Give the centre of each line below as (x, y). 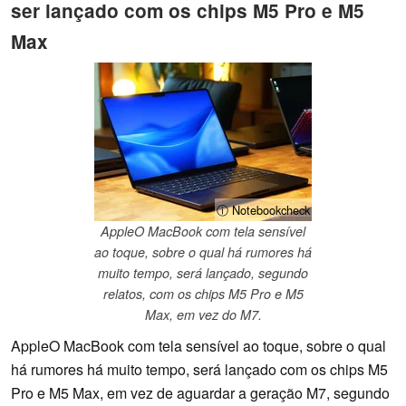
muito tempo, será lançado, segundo (203, 273)
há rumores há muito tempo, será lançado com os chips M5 (199, 370)
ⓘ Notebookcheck (263, 210)
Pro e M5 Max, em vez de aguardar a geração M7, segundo (200, 393)
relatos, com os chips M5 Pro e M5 (203, 294)
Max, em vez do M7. (203, 315)
